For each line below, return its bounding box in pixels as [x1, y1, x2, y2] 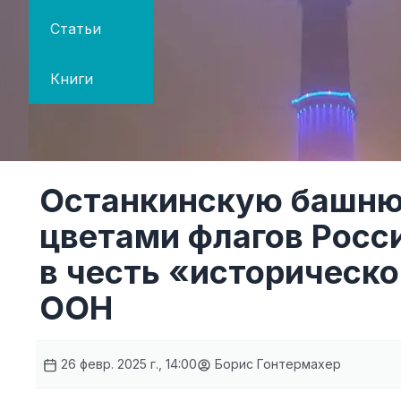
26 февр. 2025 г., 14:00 [57, 356, 197, 371]
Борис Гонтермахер [211, 356, 341, 371]
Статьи [50, 20, 101, 38]
